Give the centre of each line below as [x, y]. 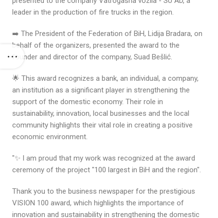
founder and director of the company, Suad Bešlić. [92, 57]
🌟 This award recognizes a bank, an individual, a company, [105, 79]
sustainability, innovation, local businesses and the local [101, 114]
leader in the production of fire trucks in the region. [93, 12]
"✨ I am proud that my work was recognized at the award [104, 158]
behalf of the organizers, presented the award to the [96, 45]
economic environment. [50, 137]
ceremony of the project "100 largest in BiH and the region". [107, 170]
